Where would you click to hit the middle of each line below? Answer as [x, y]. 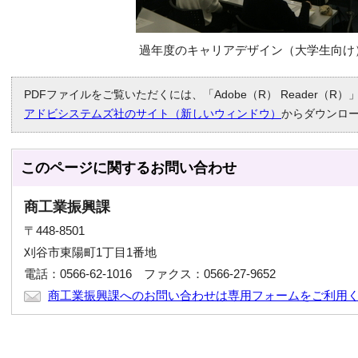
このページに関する [86, 168]
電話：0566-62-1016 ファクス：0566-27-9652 [150, 274]
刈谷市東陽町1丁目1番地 [90, 252]
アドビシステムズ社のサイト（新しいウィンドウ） [153, 114]
